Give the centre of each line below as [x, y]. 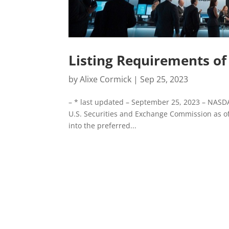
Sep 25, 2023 [164, 79]
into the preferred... [103, 126]
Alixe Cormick [106, 79]
